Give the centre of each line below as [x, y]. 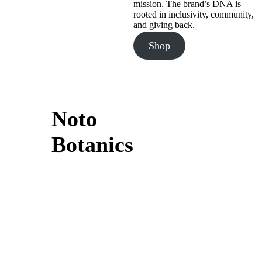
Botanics [92, 144]
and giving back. [164, 25]
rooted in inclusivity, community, [194, 15]
